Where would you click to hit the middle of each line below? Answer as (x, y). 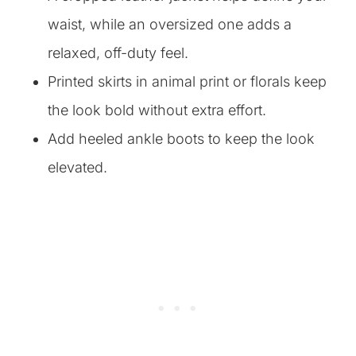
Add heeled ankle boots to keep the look (181, 139)
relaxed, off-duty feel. (118, 53)
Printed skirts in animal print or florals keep (187, 81)
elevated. (77, 167)
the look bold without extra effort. (157, 110)
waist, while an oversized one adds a (170, 24)
